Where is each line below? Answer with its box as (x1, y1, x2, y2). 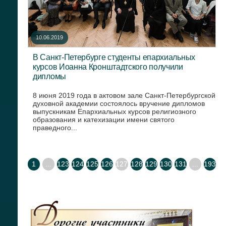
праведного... (33, 123, 77, 132)
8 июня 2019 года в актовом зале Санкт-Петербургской (33, 91, 215, 99)
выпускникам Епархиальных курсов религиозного (33, 107, 196, 116)
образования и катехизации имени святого (33, 115, 175, 124)
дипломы (33, 71, 66, 81)
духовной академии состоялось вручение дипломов (33, 99, 205, 107)
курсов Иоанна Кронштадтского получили (33, 62, 183, 71)
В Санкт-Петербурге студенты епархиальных (33, 52, 196, 62)
